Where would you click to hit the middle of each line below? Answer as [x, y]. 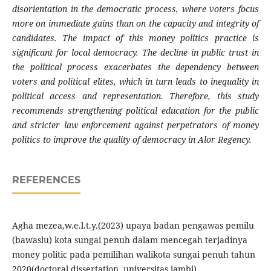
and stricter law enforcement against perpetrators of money [135, 125]
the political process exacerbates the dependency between [135, 67]
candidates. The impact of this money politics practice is [135, 38]
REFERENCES [46, 180]
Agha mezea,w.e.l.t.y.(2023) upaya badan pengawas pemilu [133, 226]
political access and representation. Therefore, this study [135, 96]
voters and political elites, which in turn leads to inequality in [135, 82]
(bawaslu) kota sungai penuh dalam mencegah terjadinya [129, 240]
